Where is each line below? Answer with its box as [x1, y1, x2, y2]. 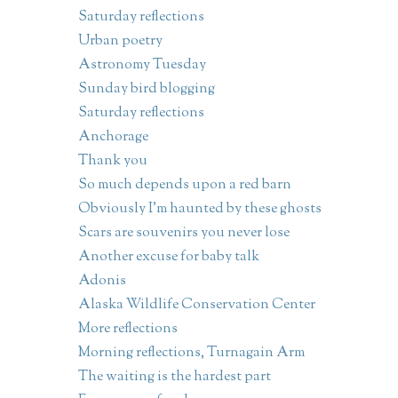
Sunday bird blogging [77, 79, 215, 100]
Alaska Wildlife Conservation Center [77, 295, 315, 316]
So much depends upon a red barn [77, 175, 291, 196]
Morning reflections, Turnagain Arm [77, 343, 305, 364]
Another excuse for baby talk [77, 247, 259, 268]
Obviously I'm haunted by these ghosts [77, 199, 322, 220]
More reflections [77, 319, 178, 340]
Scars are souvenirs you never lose [77, 223, 290, 244]
